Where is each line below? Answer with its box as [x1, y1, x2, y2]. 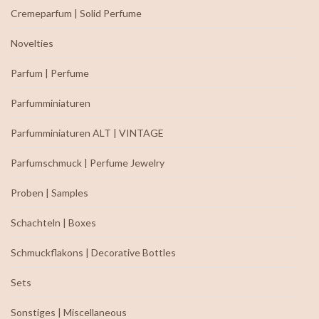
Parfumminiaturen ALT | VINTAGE [11, 126, 164, 139]
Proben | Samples [11, 186, 88, 199]
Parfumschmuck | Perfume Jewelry [11, 156, 164, 169]
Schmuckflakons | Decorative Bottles [11, 246, 176, 258]
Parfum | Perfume [11, 66, 89, 79]
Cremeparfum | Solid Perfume [11, 6, 142, 19]
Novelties [11, 36, 53, 49]
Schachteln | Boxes [11, 216, 96, 229]
